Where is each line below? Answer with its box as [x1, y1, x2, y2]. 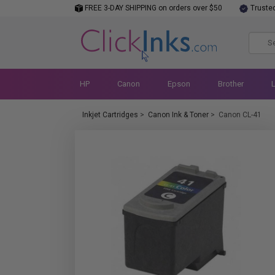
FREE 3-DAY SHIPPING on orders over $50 [83, 4, 222, 12]
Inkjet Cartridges [82, 110, 138, 119]
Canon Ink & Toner [148, 110, 209, 119]
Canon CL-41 [219, 110, 261, 119]
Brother [217, 79, 244, 88]
